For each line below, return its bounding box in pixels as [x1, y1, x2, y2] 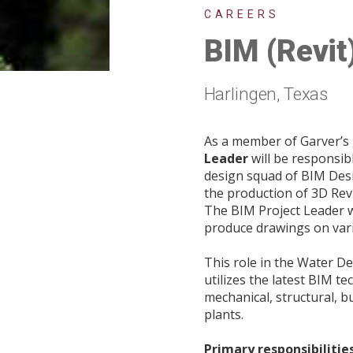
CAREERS [203, 8, 280, 20]
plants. [203, 306, 243, 323]
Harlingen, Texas [203, 84, 329, 104]
